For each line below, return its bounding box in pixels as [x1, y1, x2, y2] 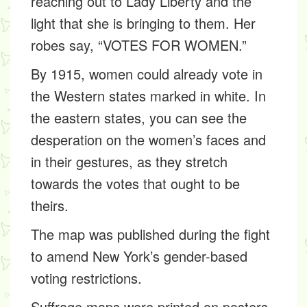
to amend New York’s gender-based [31, 246, 247, 266]
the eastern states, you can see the [31, 108, 247, 127]
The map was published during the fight [31, 224, 270, 244]
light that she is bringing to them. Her [31, 13, 256, 33]
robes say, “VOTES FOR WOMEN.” [31, 35, 247, 55]
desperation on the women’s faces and [31, 130, 266, 149]
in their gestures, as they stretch [31, 151, 228, 171]
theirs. [31, 195, 69, 215]
